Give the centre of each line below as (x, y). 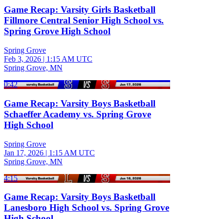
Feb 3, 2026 (22, 59)
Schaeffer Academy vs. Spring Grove (77, 114)
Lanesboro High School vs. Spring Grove (87, 208)
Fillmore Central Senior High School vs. (84, 21)
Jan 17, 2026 (24, 153)
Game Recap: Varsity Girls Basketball (80, 10)
